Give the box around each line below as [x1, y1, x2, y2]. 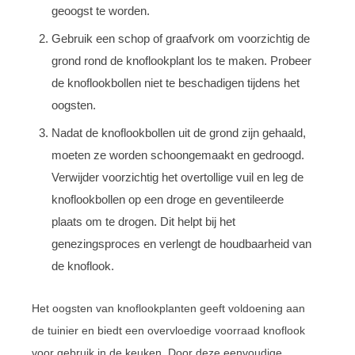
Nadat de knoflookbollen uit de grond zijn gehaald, [52, 125, 306, 139]
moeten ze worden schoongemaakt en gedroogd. [52, 147, 304, 162]
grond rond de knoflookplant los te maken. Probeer [52, 53, 311, 67]
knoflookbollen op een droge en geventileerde [52, 192, 284, 206]
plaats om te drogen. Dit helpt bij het [52, 214, 235, 228]
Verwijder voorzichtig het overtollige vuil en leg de [52, 170, 303, 184]
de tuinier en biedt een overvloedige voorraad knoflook [32, 323, 305, 337]
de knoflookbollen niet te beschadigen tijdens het [52, 75, 300, 90]
